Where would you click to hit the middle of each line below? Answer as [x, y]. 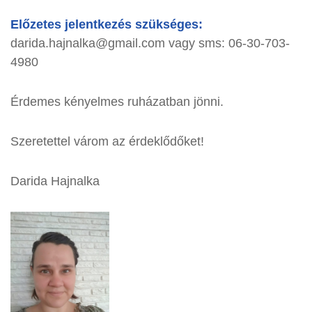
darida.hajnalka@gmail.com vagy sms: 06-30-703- [150, 43]
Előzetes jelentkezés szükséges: [107, 24]
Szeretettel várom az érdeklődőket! [107, 141]
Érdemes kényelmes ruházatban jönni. [117, 102]
